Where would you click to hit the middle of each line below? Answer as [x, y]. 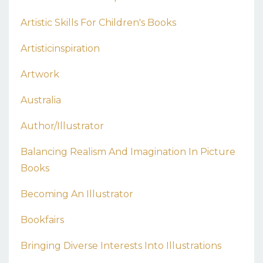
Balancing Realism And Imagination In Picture [128, 152]
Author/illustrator [62, 126]
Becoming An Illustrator [77, 194]
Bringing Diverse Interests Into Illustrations [121, 246]
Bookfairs [42, 220]
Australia [41, 100]
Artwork [40, 75]
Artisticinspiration [60, 49]
